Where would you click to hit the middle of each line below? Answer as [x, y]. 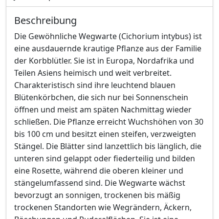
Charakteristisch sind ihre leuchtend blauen [95, 85]
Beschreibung [45, 20]
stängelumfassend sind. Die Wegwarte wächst [100, 183]
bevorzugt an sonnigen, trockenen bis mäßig [97, 195]
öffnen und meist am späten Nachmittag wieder [103, 109]
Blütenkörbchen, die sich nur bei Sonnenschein [101, 97]
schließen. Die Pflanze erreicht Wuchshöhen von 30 [109, 122]
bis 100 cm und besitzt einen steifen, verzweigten [105, 134]
